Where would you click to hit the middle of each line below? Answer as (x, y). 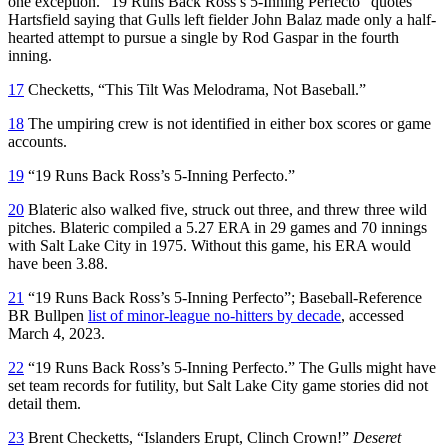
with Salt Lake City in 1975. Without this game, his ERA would (209, 245)
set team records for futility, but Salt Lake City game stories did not (218, 385)
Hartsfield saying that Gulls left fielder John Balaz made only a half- (222, 19)
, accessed (372, 315)
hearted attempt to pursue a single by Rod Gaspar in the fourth (203, 37)
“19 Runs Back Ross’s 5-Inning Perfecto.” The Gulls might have (230, 367)
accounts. (37, 141)
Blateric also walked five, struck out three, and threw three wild (225, 209)
